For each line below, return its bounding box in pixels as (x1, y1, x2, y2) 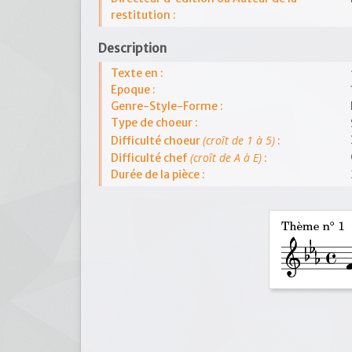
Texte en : (111, 66, 163, 80)
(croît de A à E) (190, 150, 262, 165)
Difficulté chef (111, 151, 190, 165)
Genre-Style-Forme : (111, 99, 223, 113)
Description (98, 41, 167, 56)
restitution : (111, 8, 176, 22)
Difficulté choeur (111, 134, 203, 148)
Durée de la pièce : (111, 167, 205, 181)
